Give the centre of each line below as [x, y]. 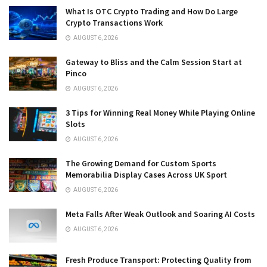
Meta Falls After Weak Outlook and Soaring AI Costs [160, 214]
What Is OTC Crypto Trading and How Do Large [152, 12]
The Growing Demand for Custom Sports [141, 164]
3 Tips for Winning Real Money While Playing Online [160, 113]
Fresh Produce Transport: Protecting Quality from [159, 260]
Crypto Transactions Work [114, 23]
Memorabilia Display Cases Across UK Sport [146, 175]
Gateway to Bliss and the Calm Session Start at [154, 62]
